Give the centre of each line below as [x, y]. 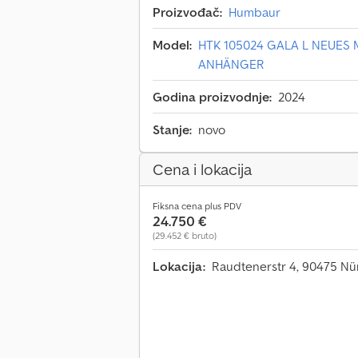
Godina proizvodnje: [212, 97]
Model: [172, 45]
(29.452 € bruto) [185, 236]
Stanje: [172, 130]
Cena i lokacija [202, 170]
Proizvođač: [187, 12]
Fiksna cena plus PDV [197, 206]
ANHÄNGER [231, 64]
